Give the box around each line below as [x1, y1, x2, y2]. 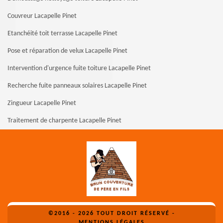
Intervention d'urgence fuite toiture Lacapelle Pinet [7, 64, 151, 72]
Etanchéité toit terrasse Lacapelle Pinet [7, 29, 117, 37]
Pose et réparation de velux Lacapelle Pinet [7, 47, 127, 55]
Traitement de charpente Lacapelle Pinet [7, 116, 121, 124]
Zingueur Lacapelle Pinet [7, 99, 76, 107]
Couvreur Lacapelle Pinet [7, 12, 77, 20]
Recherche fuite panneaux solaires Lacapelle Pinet [7, 82, 147, 90]
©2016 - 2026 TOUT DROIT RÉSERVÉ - [48, 210, 175, 217]
